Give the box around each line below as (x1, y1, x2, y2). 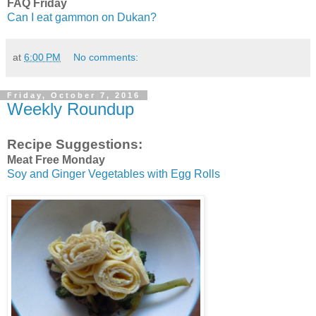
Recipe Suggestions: (7, 137, 142, 152)
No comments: (73, 51, 139, 63)
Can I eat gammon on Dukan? (7, 11, 157, 24)
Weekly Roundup (7, 99, 134, 119)
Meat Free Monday (7, 154, 105, 166)
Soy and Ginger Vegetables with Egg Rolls (7, 168, 220, 180)
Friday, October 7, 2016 (7, 91, 140, 100)
